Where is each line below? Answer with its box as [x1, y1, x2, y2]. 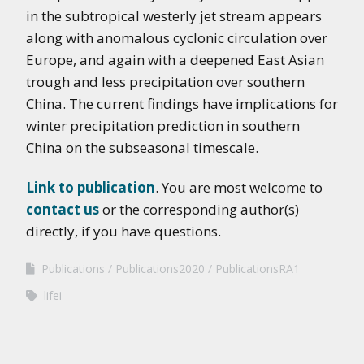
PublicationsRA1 [215, 261, 300, 276]
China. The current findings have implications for [26, 94, 338, 113]
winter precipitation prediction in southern [26, 116, 300, 135]
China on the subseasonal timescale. [26, 138, 258, 157]
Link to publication [26, 178, 155, 197]
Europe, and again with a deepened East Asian [26, 50, 324, 69]
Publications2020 [115, 261, 205, 276]
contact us [26, 200, 99, 219]
